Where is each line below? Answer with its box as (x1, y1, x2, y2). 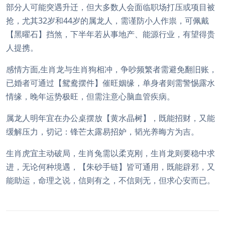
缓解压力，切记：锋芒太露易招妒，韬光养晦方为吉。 (6, 126, 199, 137)
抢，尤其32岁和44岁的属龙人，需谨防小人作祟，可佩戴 (6, 15, 209, 26)
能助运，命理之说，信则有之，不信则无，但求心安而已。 (6, 175, 215, 186)
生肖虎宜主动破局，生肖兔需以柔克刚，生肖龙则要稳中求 (6, 148, 215, 159)
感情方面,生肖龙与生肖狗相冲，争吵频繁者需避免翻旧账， (6, 64, 217, 75)
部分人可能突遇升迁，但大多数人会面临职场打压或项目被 (6, 2, 215, 13)
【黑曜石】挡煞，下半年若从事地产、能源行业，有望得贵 (6, 29, 215, 40)
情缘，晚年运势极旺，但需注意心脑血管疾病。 (6, 91, 175, 102)
